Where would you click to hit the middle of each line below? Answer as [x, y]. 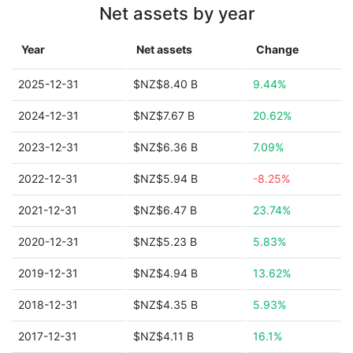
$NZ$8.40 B [165, 84]
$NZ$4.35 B [165, 305]
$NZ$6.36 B [165, 147]
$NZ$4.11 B [163, 336]
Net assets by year [176, 13]
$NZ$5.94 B [165, 178]
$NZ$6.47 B [165, 210]
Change [277, 49]
